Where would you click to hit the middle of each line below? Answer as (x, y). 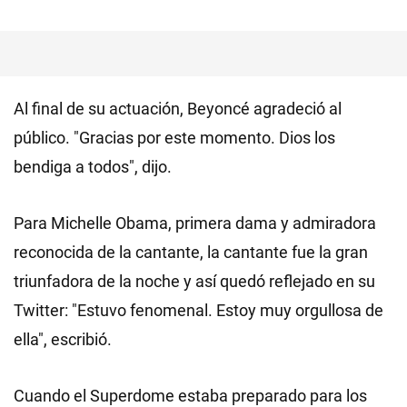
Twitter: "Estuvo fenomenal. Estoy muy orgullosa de (199, 310)
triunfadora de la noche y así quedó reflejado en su (194, 281)
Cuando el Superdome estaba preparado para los (190, 395)
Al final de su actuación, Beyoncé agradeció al (178, 108)
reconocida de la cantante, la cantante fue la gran (191, 252)
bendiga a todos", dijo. (93, 166)
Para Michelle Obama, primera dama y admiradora (195, 223)
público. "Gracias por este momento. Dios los (174, 137)
